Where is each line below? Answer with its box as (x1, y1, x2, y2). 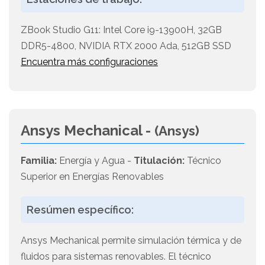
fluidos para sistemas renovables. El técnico (21, 251, 211, 263)
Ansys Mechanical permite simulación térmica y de (21, 235, 241, 247)
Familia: (21, 155, 57, 167)
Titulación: (134, 155, 185, 167)
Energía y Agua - (57, 155, 134, 167)
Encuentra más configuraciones (21, 56, 158, 68)
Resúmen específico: (27, 203, 134, 216)
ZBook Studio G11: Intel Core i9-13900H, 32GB (21, 24, 222, 36)
